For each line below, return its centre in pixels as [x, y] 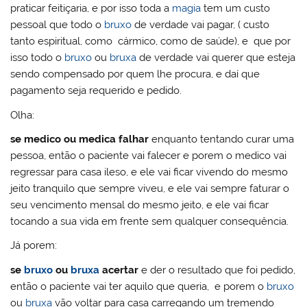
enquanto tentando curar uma [222, 139]
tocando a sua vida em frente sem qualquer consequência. [150, 222]
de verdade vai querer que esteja [216, 58]
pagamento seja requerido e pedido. [96, 91]
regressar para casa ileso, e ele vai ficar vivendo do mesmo [149, 172]
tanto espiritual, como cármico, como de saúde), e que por [151, 41]
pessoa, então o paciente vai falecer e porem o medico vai [149, 156]
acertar [121, 270]
